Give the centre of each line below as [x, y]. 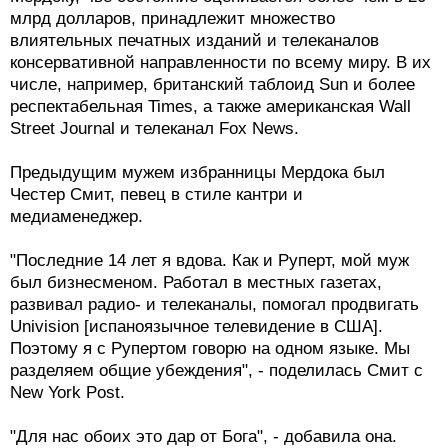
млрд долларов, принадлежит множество [172, 19]
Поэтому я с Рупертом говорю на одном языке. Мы [210, 349]
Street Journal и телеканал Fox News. [154, 129]
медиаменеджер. [76, 217]
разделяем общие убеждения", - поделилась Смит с [216, 371]
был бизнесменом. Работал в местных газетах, [196, 283]
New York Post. [67, 393]
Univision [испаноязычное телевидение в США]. [196, 327]
